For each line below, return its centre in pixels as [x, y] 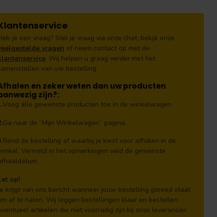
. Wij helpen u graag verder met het [101, 58]
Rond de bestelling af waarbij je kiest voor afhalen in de [89, 141]
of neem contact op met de [107, 48]
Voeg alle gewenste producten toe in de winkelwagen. [88, 104]
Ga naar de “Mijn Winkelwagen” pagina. [65, 123]
